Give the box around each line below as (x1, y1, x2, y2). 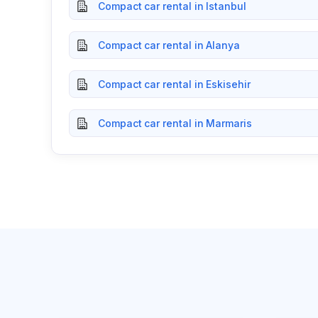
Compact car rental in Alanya (98, 39, 241, 51)
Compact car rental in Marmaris (98, 117, 252, 129)
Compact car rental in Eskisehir (98, 78, 251, 90)
